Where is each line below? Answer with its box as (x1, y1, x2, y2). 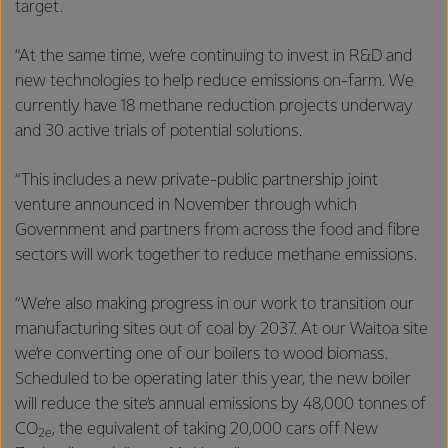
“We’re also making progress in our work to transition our (15, 295, 414, 313)
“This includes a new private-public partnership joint (15, 171, 378, 189)
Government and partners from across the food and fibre (15, 221, 420, 239)
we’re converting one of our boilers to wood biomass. (15, 345, 388, 363)
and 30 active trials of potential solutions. (15, 122, 306, 140)
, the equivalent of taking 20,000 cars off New (52, 420, 378, 438)
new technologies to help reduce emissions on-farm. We (15, 72, 414, 90)
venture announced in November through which (15, 196, 357, 214)
